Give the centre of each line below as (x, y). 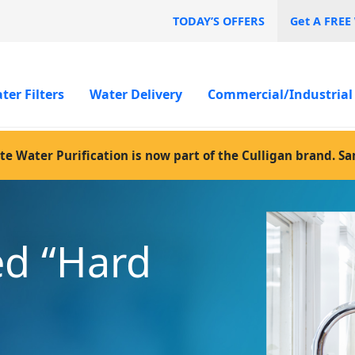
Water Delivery (136, 95)
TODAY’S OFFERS (219, 21)
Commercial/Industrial (280, 95)
